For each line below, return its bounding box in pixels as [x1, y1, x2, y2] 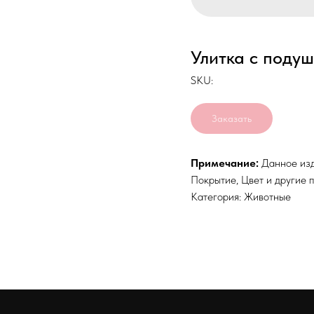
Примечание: [191, 156, 259, 170]
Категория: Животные [191, 190, 291, 204]
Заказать [212, 112, 252, 124]
